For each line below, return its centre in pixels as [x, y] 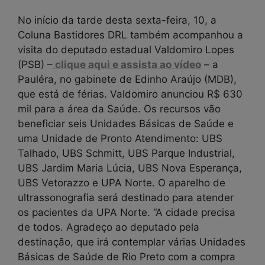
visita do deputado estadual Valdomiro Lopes [126, 49]
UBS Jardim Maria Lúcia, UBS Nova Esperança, [130, 168]
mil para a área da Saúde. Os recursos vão [119, 109]
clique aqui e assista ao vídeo [127, 64]
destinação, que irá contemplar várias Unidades [132, 242]
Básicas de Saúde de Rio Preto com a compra [127, 256]
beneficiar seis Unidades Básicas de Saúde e [126, 123]
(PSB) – [35, 64]
